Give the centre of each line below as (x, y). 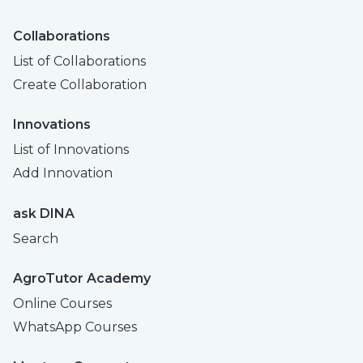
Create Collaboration (80, 84)
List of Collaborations (79, 61)
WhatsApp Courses (75, 327)
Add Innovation (63, 173)
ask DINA (44, 213)
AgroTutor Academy (82, 278)
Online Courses (62, 303)
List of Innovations (71, 150)
